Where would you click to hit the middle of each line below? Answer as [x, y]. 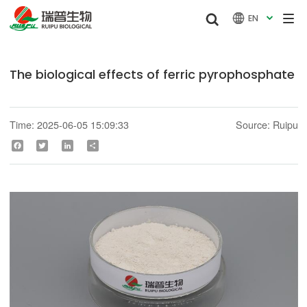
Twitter [59, 145]
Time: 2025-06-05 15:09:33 [69, 125]
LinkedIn [88, 145]
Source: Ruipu [267, 125]
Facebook [39, 145]
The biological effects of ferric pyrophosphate [152, 75]
